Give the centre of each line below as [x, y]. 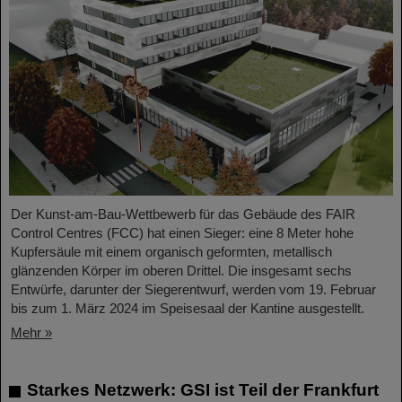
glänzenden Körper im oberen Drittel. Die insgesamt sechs [181, 271]
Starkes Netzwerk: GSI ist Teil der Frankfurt [203, 390]
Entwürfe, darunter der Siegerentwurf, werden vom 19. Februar [193, 290]
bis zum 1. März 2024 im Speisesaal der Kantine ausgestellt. [188, 309]
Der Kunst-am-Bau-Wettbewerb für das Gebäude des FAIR [183, 214]
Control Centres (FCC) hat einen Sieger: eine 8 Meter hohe [182, 233]
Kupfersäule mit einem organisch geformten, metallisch [171, 252]
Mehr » [31, 333]
